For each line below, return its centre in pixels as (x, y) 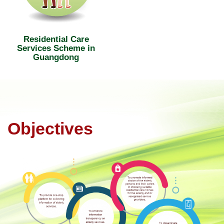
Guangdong (56, 57)
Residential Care (56, 39)
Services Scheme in (56, 48)
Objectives (50, 129)
